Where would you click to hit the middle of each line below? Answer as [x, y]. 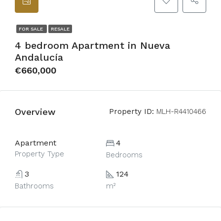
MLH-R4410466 [180, 111]
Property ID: [131, 111]
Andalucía [39, 57]
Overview [35, 111]
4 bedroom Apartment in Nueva [92, 45]
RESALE [60, 29]
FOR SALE [32, 29]
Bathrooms [34, 186]
